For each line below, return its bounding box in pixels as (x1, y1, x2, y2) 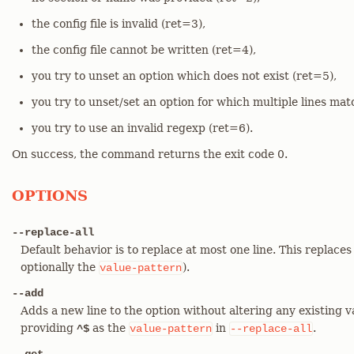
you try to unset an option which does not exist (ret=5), (32, 70, 337, 82)
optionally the (21, 261, 99, 273)
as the (89, 322, 129, 334)
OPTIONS (12, 187, 88, 204)
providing (21, 322, 77, 334)
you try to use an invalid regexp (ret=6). (32, 122, 253, 134)
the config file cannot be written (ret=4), (32, 43, 256, 56)
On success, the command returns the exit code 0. (12, 148, 288, 160)
